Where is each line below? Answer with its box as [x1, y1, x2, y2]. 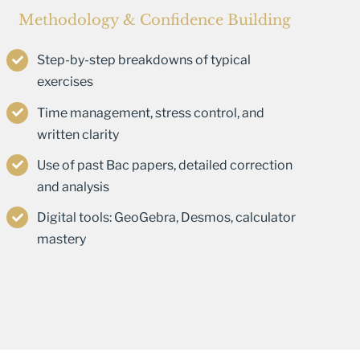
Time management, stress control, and [37, 104, 265, 121]
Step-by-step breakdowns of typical [37, 52, 252, 68]
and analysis [37, 178, 110, 194]
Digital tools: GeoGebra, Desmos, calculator [37, 210, 297, 226]
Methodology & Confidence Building [18, 11, 291, 30]
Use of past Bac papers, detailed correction [37, 157, 293, 173]
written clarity [37, 126, 120, 142]
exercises [37, 74, 94, 90]
